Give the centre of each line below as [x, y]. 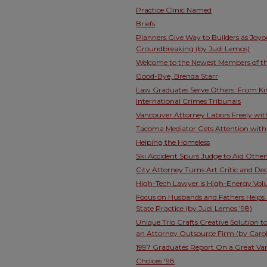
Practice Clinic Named [174, 10]
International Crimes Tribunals [188, 101]
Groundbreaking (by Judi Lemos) [193, 49]
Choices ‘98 [155, 261]
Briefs [145, 24]
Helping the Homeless [173, 142]
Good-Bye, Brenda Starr [177, 76]
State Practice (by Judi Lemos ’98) [194, 208]
